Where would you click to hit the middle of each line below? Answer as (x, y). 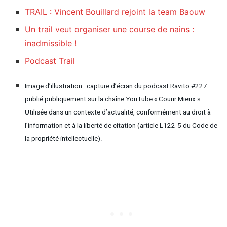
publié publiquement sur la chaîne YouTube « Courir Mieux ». (114, 100)
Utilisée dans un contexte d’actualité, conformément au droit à (118, 113)
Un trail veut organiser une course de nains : (110, 30)
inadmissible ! (51, 43)
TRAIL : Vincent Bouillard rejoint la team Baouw (115, 12)
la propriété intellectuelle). (64, 139)
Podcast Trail (50, 61)
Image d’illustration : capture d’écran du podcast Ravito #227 (116, 86)
